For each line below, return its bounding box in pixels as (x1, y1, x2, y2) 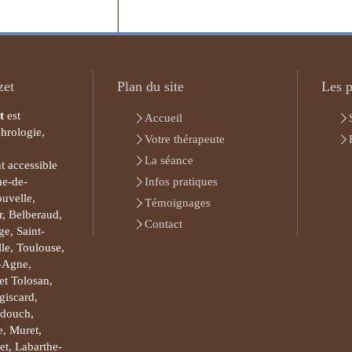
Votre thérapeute (144, 133, 225, 145)
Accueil (144, 112, 182, 124)
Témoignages (144, 196, 211, 209)
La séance (144, 154, 193, 167)
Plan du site (116, 79, 184, 94)
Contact (144, 218, 182, 230)
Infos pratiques (144, 175, 218, 188)
